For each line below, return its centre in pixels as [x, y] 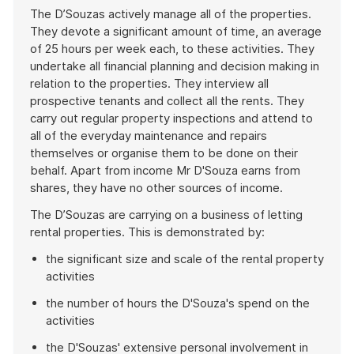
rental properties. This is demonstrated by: [147, 232]
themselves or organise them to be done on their [164, 153]
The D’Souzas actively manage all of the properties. [171, 14]
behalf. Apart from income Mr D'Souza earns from [165, 170]
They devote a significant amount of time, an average [176, 31]
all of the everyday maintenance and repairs [149, 136]
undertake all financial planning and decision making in [175, 66]
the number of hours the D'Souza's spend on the [178, 303]
